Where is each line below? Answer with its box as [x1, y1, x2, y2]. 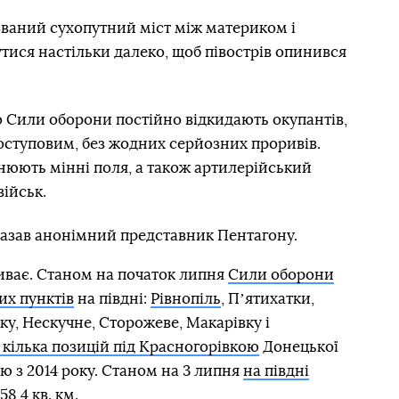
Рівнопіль [150, 290, 221, 306]
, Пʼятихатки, [220, 290, 314, 306]
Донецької [258, 338, 338, 354]
